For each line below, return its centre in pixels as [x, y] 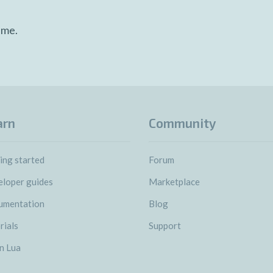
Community [183, 123]
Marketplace [174, 182]
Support [165, 225]
